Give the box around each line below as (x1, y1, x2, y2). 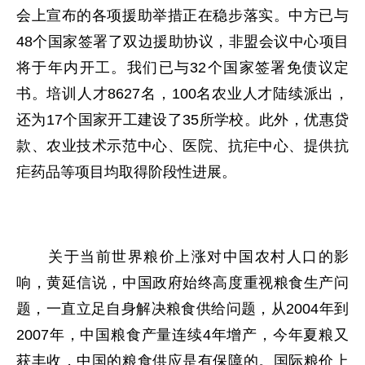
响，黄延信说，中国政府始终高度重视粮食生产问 (16, 275, 349, 291)
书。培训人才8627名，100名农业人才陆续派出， (16, 86, 349, 102)
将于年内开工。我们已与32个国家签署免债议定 (16, 59, 349, 76)
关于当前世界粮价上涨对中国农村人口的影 (16, 248, 349, 265)
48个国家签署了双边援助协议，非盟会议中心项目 (16, 33, 349, 50)
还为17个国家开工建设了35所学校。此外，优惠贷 (16, 112, 349, 128)
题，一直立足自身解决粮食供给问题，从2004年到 (16, 301, 349, 317)
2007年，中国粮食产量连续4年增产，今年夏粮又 (16, 327, 349, 343)
